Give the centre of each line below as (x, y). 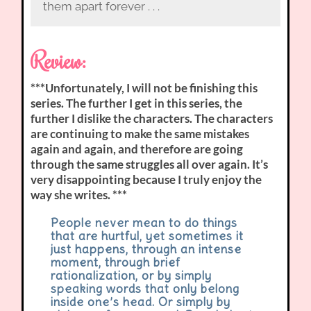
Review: (59, 60)
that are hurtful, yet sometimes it (147, 236)
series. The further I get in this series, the (137, 103)
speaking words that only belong (145, 289)
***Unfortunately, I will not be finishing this (144, 88)
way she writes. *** (79, 195)
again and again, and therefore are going (137, 149)
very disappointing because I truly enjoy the (146, 180)
